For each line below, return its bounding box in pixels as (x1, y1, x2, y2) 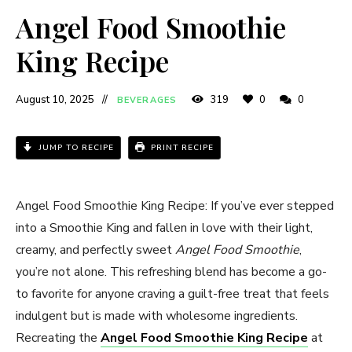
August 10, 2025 (16, 92, 94, 107)
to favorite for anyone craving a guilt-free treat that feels (16, 284, 329, 302)
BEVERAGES (117, 93, 177, 106)
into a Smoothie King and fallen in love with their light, (16, 218, 313, 236)
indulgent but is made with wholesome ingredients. (16, 306, 298, 324)
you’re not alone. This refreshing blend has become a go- (16, 262, 327, 280)
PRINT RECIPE (148, 141, 214, 153)
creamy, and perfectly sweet (16, 240, 175, 258)
